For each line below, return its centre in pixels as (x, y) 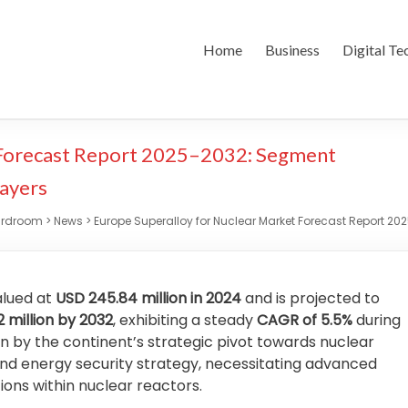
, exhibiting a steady (185, 320)
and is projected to (311, 298)
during (377, 320)
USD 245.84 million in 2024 (148, 298)
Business (292, 50)
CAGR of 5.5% (305, 320)
